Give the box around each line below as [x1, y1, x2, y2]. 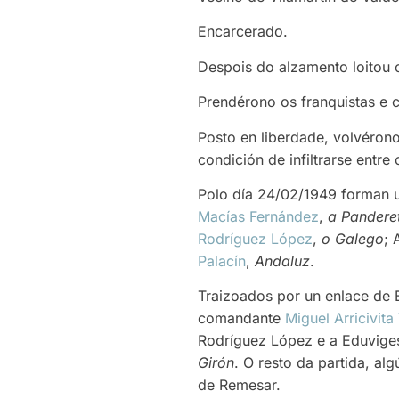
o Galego [322, 229, 384, 248]
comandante [198, 309, 285, 328]
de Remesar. [198, 376, 281, 395]
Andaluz [255, 251, 310, 270]
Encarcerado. [198, 22, 288, 41]
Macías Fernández [198, 207, 319, 225]
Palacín [198, 251, 246, 270]
